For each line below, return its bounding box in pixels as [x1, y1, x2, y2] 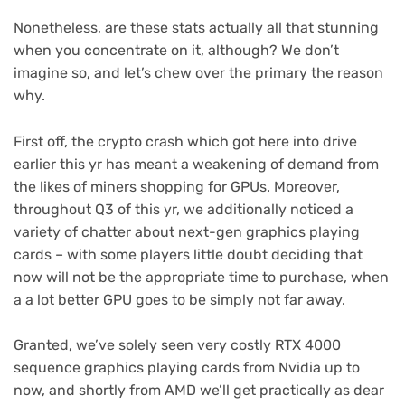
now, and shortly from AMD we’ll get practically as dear [14, 381, 384, 400]
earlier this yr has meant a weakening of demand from [14, 155, 379, 173]
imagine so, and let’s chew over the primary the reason [14, 64, 383, 82]
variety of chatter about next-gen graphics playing [14, 222, 360, 240]
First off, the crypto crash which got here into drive [14, 132, 357, 150]
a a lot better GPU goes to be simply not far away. [14, 290, 345, 308]
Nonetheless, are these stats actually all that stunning [14, 19, 379, 37]
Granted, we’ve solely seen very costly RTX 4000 [14, 336, 341, 354]
